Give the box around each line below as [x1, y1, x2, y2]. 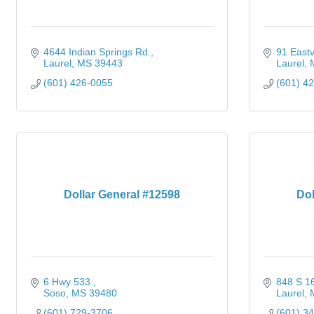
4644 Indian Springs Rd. [43, 46, 151, 57]
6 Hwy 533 [43, 276, 93, 287]
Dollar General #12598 [64, 189, 180, 200]
